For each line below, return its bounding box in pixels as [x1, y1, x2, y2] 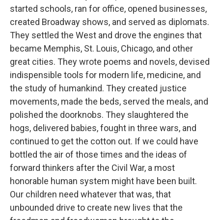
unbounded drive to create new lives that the [10, 202, 183, 213]
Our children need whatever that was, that [10, 189, 171, 199]
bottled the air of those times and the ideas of [10, 149, 187, 160]
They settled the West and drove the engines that [10, 30, 202, 40]
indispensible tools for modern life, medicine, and [10, 70, 201, 80]
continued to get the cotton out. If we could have [10, 136, 198, 146]
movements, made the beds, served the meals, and [10, 96, 208, 107]
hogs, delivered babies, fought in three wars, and [10, 123, 196, 133]
